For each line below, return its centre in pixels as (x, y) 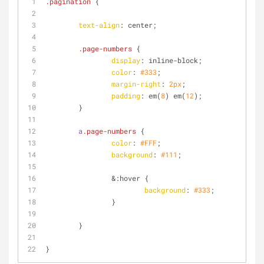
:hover (128, 178)
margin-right (136, 84)
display (126, 60)
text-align (99, 25)
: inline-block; (171, 60)
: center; (138, 25)
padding (126, 95)
